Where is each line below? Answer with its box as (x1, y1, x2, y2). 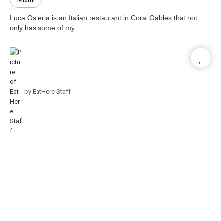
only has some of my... (10, 23, 80, 32)
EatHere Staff (31, 87, 71, 95)
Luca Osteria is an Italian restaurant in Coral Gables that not (10, 13, 197, 22)
